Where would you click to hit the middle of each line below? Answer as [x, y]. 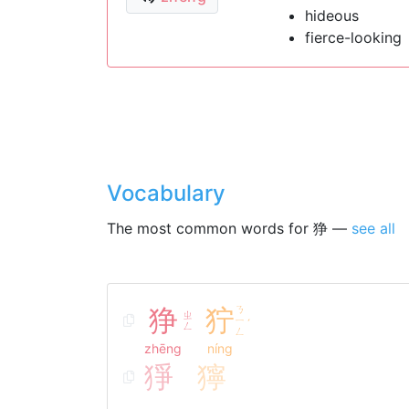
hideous [331, 16]
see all [373, 228]
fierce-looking [353, 37]
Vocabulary [166, 193]
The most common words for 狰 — [229, 228]
